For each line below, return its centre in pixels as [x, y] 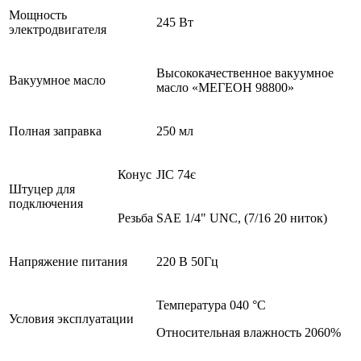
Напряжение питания [68, 261]
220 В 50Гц [187, 261]
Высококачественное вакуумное [245, 73]
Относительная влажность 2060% [249, 332]
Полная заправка [55, 131]
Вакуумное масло [57, 80]
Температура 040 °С [211, 305]
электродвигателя [58, 29]
